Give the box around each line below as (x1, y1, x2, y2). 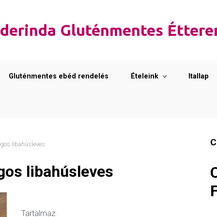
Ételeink (131, 72, 158, 80)
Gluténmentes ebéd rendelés (9, 72, 108, 80)
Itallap (188, 72, 209, 80)
